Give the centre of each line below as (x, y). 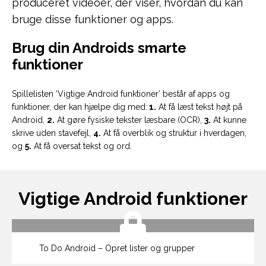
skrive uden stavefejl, (53, 133)
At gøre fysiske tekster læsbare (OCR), (129, 120)
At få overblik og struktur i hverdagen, (174, 133)
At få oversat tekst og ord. (82, 146)
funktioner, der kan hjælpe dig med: (80, 107)
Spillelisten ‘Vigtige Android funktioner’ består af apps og (121, 94)
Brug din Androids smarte (99, 48)
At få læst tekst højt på (199, 107)
